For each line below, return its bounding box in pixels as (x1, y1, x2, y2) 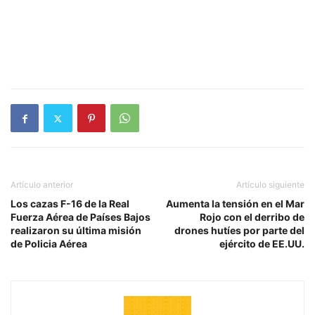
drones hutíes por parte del (174, 224, 304, 237)
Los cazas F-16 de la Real (11, 198, 129, 210)
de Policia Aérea (11, 238, 87, 250)
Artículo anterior (11, 179, 73, 191)
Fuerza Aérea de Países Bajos (11, 211, 150, 224)
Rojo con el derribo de (200, 211, 304, 224)
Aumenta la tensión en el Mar (166, 198, 304, 210)
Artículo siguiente (236, 179, 304, 191)
